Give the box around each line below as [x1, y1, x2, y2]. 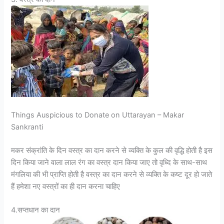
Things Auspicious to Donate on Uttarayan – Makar [11, 110, 184, 119]
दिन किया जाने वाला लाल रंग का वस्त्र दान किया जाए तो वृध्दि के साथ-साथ [11, 158, 207, 167]
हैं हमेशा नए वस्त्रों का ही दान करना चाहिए [11, 182, 120, 191]
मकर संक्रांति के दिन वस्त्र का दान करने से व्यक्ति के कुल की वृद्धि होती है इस [11, 146, 213, 155]
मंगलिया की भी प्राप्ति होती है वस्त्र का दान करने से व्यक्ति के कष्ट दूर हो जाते [11, 170, 212, 179]
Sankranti [11, 122, 43, 131]
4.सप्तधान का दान [11, 205, 60, 215]
